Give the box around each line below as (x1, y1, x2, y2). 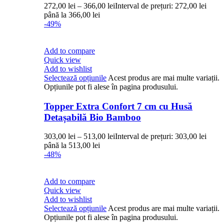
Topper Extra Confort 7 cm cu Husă (44, 100, 192, 111)
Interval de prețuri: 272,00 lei (115, 1, 206, 10)
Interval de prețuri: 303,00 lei (115, 132, 206, 141)
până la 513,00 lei (44, 141, 100, 150)
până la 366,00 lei (44, 10, 100, 19)
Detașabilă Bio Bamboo (44, 111, 141, 122)
